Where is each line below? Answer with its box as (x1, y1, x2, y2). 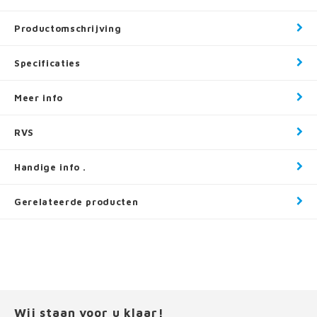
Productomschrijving (14, 22, 122, 34)
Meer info (14, 91, 63, 103)
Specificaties (14, 57, 81, 69)
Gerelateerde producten (14, 195, 139, 207)
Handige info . (14, 161, 87, 173)
